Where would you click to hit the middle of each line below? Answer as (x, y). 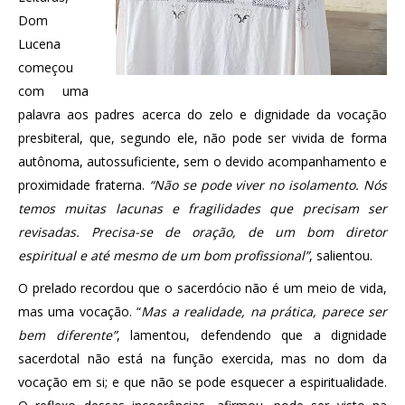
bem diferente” (67, 334)
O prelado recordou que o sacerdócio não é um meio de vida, (202, 287)
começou (46, 67)
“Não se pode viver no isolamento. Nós (268, 184)
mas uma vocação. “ (80, 311)
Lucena (39, 43)
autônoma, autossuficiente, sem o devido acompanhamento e (202, 161)
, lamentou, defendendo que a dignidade (251, 334)
